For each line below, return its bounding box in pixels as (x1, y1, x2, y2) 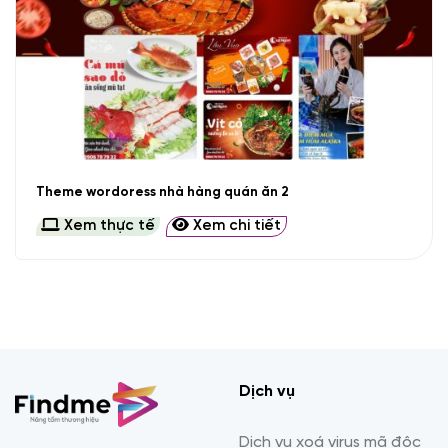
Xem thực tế (59, 218, 155, 235)
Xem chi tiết (188, 218, 281, 235)
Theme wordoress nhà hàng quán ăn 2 (35, 184, 289, 199)
